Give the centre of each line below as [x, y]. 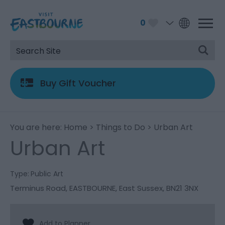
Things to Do [121, 128]
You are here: [37, 128]
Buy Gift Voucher [78, 83]
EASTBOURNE [92, 188]
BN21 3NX [182, 188]
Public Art [47, 174]
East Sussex [141, 188]
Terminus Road [38, 188]
